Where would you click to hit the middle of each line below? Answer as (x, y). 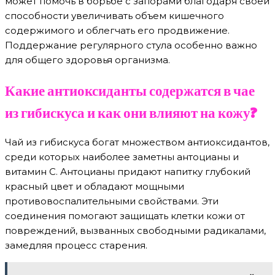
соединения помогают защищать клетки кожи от (125, 215)
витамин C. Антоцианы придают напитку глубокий (128, 171)
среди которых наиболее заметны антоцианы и (122, 157)
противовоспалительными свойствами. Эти (112, 201)
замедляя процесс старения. (76, 245)
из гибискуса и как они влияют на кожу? (131, 112)
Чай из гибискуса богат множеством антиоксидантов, (137, 142)
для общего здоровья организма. (87, 60)
